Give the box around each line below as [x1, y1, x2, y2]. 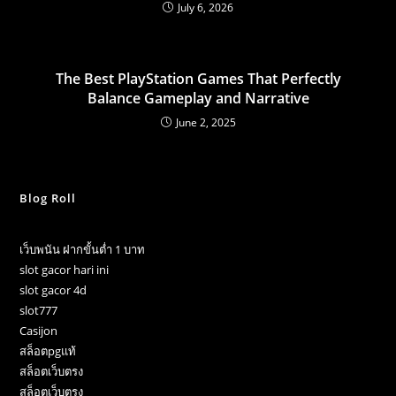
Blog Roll [19, 190, 77, 207]
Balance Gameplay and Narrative [87, 88, 309, 109]
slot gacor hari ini [19, 262, 110, 278]
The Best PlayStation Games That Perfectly [55, 69, 341, 89]
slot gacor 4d [19, 282, 88, 299]
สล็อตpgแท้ [19, 343, 77, 360]
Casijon [19, 323, 58, 339]
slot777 [19, 302, 58, 319]
